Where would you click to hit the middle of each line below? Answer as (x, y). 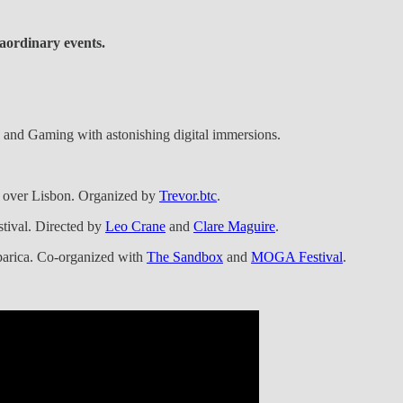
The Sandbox (185, 256)
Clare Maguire (234, 226)
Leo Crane (135, 226)
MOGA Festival (297, 256)
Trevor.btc (188, 195)
